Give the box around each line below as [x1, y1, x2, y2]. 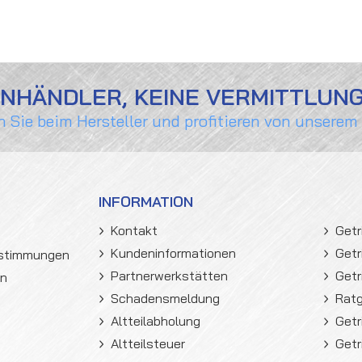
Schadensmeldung [111, 290, 220, 306]
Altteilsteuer [111, 335, 185, 351]
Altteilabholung [111, 313, 200, 329]
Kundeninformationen [111, 245, 236, 261]
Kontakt [111, 222, 158, 238]
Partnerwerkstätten [111, 267, 228, 284]
